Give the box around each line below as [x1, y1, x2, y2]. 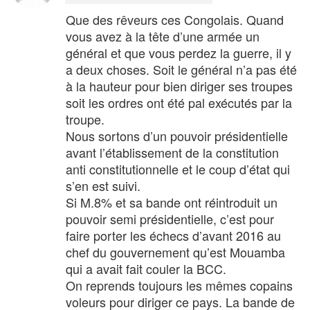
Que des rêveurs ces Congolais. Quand [66, 10, 284, 28]
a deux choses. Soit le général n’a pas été [66, 60, 297, 78]
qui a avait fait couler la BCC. [66, 259, 226, 277]
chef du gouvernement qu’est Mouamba [66, 242, 285, 261]
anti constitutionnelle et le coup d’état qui [66, 159, 290, 178]
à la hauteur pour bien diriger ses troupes [66, 76, 293, 95]
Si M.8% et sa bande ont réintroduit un [66, 192, 277, 211]
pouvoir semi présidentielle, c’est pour [66, 209, 274, 228]
